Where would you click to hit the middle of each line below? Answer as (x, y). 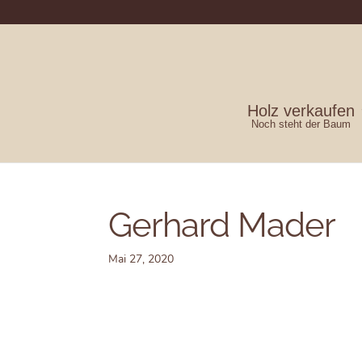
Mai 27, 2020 (141, 259)
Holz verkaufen (301, 111)
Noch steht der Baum (301, 124)
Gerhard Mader (222, 225)
